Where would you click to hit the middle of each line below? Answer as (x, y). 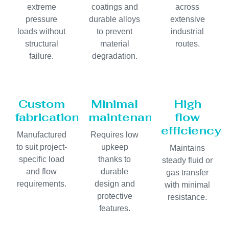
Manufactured (41, 135)
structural (41, 44)
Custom (41, 104)
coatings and (114, 7)
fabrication (47, 117)
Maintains (188, 148)
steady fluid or (188, 161)
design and (114, 184)
